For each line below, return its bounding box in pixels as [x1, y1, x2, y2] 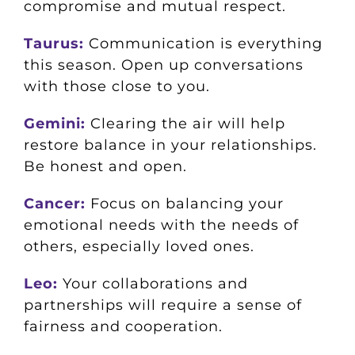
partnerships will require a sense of [23, 296, 302, 315]
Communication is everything [83, 35, 323, 53]
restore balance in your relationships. [23, 136, 317, 155]
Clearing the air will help [85, 115, 285, 133]
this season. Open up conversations [23, 56, 303, 74]
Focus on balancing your [85, 195, 284, 213]
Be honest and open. [23, 158, 187, 176]
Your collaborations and [57, 275, 248, 293]
